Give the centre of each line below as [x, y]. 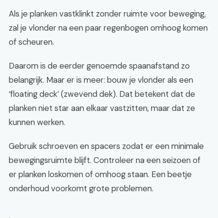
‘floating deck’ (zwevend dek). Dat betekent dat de [102, 94]
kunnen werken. [37, 122]
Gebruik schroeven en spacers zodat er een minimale [106, 146]
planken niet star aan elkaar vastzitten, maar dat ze [102, 108]
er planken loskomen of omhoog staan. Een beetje [100, 174]
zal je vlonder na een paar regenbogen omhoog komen [108, 28]
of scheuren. [31, 42]
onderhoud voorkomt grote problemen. [81, 188]
